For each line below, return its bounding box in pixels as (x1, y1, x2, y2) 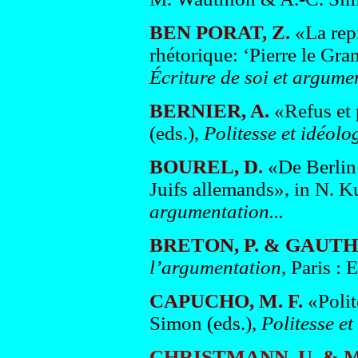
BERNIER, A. (149, 100, 269, 121)
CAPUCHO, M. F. (149, 290, 303, 312)
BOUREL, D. (149, 156, 263, 177)
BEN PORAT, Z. (149, 22, 290, 43)
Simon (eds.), (149, 312, 257, 334)
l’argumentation (149, 257, 281, 278)
